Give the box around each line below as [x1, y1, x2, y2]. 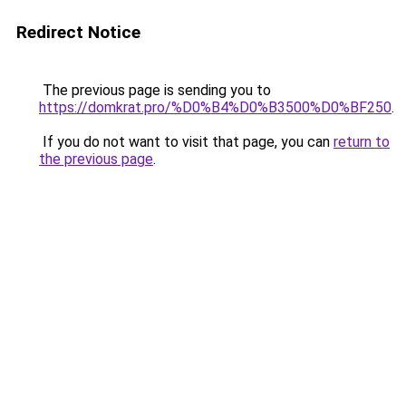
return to [333, 133, 390, 150]
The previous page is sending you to [39, 82, 271, 99]
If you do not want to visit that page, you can [39, 133, 333, 150]
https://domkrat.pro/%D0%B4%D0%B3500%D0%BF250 [39, 99, 391, 116]
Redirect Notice [16, 22, 140, 43]
